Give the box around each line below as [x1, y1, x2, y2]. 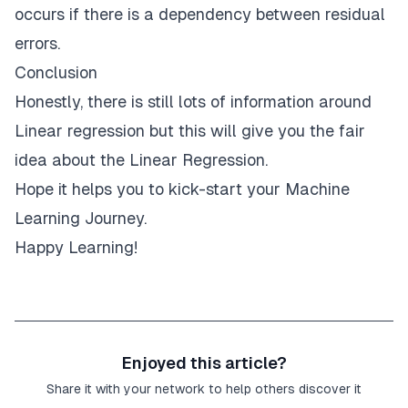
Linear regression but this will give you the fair [15, 120, 365, 140]
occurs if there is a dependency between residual [15, 4, 385, 24]
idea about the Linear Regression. [15, 149, 268, 169]
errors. [15, 33, 60, 53]
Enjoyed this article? [121, 352, 287, 372]
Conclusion [15, 62, 97, 82]
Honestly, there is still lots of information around [15, 91, 372, 111]
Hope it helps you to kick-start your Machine [15, 178, 350, 199]
